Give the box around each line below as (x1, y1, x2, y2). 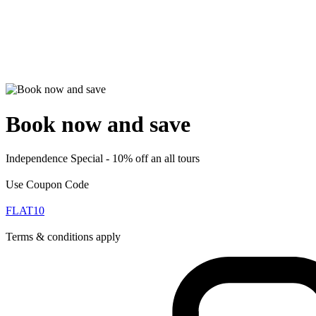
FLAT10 (6, 205, 44, 217)
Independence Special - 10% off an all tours (6, 152, 200, 165)
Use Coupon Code (6, 178, 89, 191)
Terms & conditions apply (6, 231, 121, 243)
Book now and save (6, 111, 190, 137)
